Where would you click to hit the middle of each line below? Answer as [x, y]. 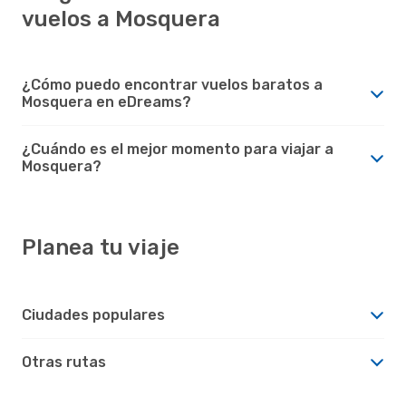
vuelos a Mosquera [121, 19]
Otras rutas [64, 362]
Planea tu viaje [101, 247]
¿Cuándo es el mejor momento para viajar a [178, 149]
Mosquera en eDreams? [106, 101]
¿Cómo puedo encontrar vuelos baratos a [172, 84]
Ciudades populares [93, 314]
